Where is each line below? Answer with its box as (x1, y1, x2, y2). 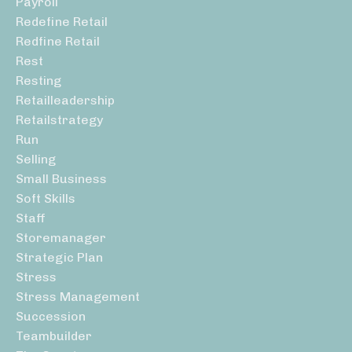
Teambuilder (16, 328, 92, 344)
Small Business (16, 171, 107, 187)
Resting (16, 73, 61, 89)
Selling (16, 152, 56, 167)
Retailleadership (16, 93, 115, 108)
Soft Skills (16, 191, 75, 207)
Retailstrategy (16, 112, 103, 128)
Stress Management (16, 289, 140, 305)
